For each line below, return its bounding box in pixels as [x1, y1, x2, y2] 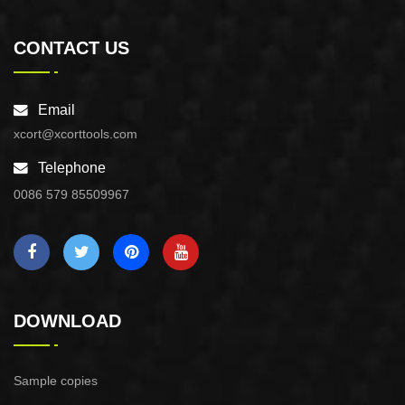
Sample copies [14, 373, 98, 389]
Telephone [38, 160, 106, 176]
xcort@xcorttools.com [14, 127, 137, 142]
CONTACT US [14, 38, 129, 59]
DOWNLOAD [14, 311, 121, 332]
